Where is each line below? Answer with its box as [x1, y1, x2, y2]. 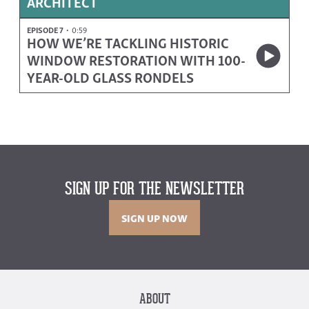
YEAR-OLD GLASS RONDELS [27, 66, 194, 88]
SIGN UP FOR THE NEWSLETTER [65, 180, 244, 199]
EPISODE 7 [27, 23, 63, 36]
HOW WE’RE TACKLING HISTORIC [27, 31, 229, 53]
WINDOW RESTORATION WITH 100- [27, 48, 246, 70]
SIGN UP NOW [121, 209, 188, 226]
